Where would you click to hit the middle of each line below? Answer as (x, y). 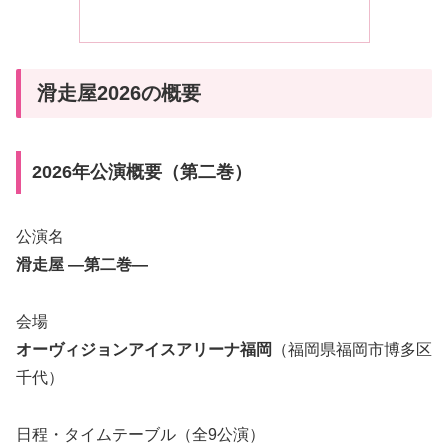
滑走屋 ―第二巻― (82, 265)
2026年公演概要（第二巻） (141, 172)
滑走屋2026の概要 (119, 93)
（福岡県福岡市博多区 (352, 350)
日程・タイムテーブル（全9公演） (140, 435)
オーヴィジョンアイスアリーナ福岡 (144, 350)
